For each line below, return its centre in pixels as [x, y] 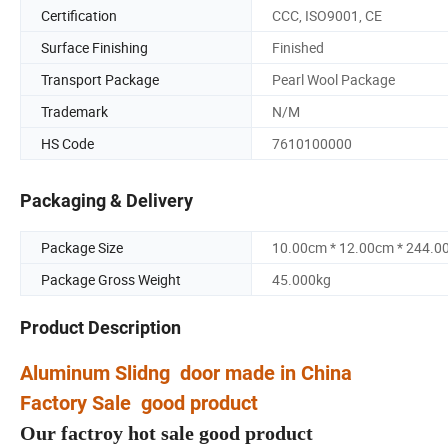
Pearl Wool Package [333, 79]
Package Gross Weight [111, 280]
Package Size [82, 248]
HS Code [67, 143]
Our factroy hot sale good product [171, 433]
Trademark [74, 111]
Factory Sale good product [141, 403]
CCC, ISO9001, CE [327, 15]
